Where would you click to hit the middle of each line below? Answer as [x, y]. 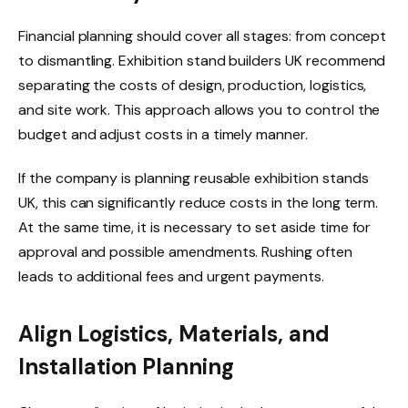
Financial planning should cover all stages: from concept [203, 36]
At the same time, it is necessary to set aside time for [195, 227]
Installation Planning [126, 367]
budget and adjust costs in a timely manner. [163, 134]
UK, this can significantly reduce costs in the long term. [199, 202]
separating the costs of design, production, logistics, [193, 85]
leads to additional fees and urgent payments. [171, 276]
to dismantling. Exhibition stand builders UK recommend [202, 60]
